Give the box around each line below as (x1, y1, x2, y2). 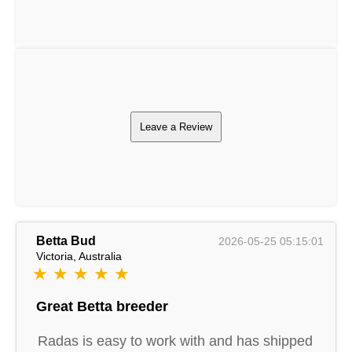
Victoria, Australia (36, 249, 122, 262)
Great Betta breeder (36, 298, 168, 314)
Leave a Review (140, 121, 212, 134)
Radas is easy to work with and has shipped (38, 332, 313, 349)
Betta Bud (36, 233, 96, 247)
